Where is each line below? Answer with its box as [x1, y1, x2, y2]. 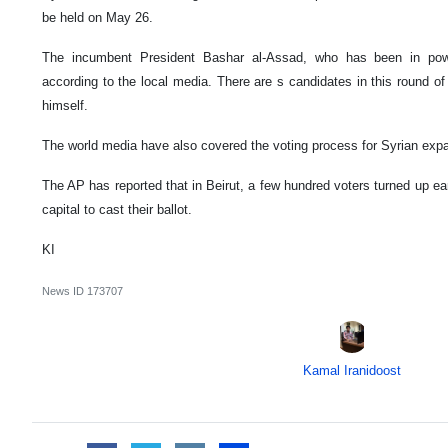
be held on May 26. [42, 9, 153, 25]
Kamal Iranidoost [302, 362, 401, 378]
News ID [42, 284, 87, 297]
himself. [42, 97, 88, 113]
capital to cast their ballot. [42, 201, 196, 217]
